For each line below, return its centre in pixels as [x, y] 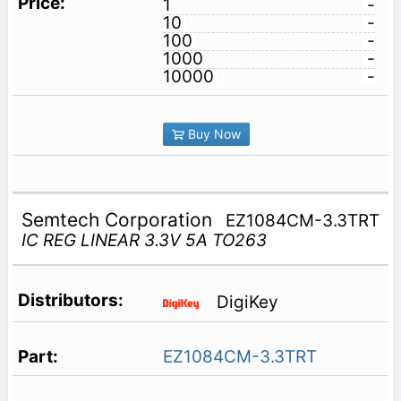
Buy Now [212, 134]
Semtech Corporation [119, 219]
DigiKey [247, 303]
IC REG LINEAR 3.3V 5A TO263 [144, 240]
